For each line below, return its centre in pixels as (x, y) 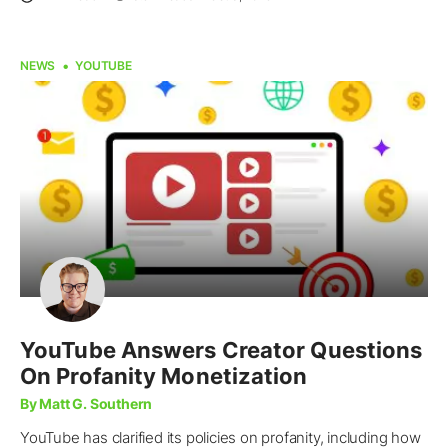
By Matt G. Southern (86, 403)
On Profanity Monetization (164, 375)
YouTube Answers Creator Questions (221, 349)
